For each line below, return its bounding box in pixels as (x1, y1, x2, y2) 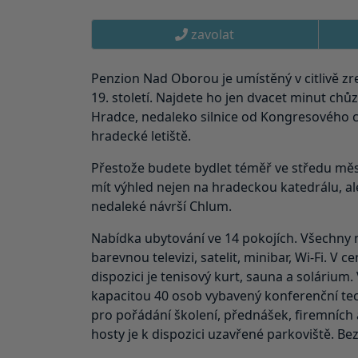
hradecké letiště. (91, 126, 191, 145)
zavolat (188, 25, 235, 43)
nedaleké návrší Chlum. (91, 197, 232, 215)
